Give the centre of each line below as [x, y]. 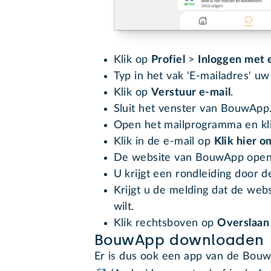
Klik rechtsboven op [165, 223]
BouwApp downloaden [179, 240]
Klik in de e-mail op [164, 141]
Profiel [168, 60]
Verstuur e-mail [191, 92]
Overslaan [243, 223]
